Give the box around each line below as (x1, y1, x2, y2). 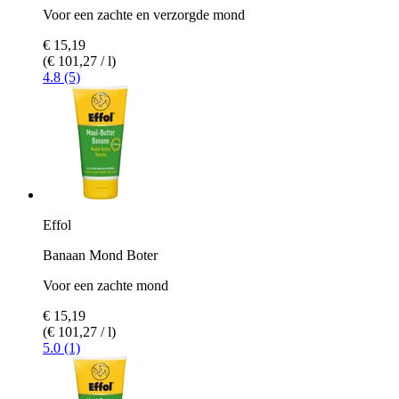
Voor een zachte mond (43, 277, 168, 293)
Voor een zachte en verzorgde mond (43, 6, 245, 22)
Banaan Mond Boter (43, 247, 158, 263)
